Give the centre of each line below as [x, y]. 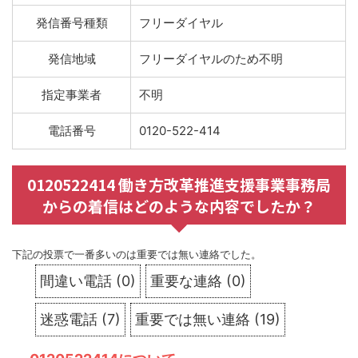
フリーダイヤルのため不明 [211, 59]
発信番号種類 [72, 23]
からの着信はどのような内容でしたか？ [179, 206]
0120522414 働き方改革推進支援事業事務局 [179, 185]
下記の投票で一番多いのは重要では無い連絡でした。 [137, 255]
